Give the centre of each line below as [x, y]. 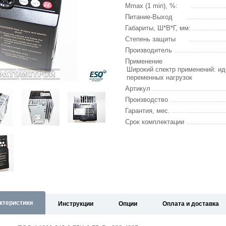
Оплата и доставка [191, 204]
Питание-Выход [149, 17]
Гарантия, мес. [148, 111]
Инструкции [76, 204]
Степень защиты [150, 39]
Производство [147, 100]
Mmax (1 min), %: [151, 6]
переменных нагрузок [159, 77]
